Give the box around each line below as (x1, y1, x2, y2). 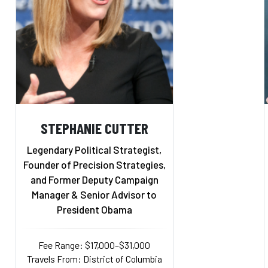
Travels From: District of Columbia (26, 252, 162, 264)
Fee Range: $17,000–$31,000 (38, 239, 151, 251)
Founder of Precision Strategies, (23, 158, 166, 170)
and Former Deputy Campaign (30, 173, 159, 185)
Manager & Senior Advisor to (32, 188, 157, 200)
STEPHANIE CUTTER (40, 118, 148, 137)
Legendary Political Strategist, (27, 143, 162, 156)
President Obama (56, 203, 132, 215)
